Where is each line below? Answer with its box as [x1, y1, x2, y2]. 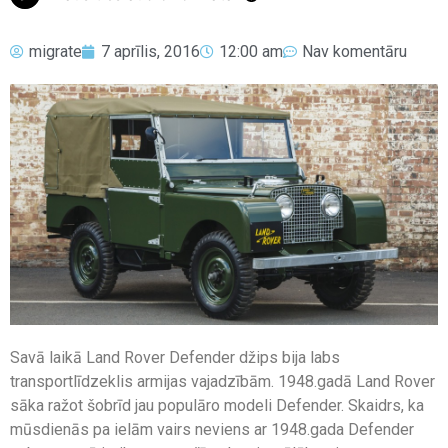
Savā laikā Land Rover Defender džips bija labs [10, 347, 340, 367]
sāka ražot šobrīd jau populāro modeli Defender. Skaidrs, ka [10, 395, 424, 415]
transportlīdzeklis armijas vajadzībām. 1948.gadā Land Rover [10, 371, 435, 391]
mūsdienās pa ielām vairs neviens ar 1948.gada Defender [10, 419, 414, 439]
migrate [29, 41, 82, 61]
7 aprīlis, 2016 [101, 41, 200, 61]
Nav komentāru [302, 41, 407, 61]
